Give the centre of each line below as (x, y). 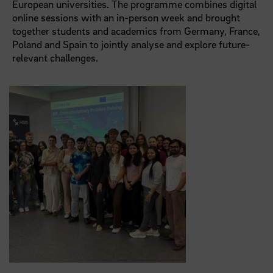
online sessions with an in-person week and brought (126, 18)
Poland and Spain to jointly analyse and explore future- (131, 44)
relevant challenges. (55, 58)
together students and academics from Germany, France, (136, 31)
